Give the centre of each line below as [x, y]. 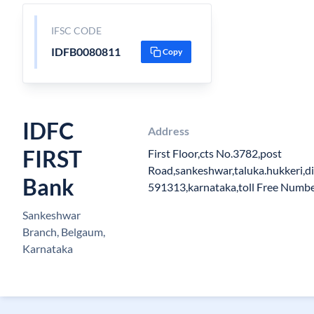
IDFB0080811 [86, 52]
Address [168, 131]
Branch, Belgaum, [64, 232]
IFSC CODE [76, 30]
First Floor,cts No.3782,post [214, 153]
